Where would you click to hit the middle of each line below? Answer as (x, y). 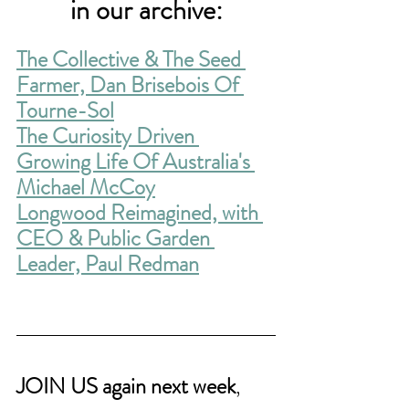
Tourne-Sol (65, 111)
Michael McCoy (86, 188)
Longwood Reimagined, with (140, 213)
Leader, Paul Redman (108, 264)
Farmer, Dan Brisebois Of (130, 85)
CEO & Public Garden (115, 239)
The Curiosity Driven (108, 136)
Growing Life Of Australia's (136, 162)
